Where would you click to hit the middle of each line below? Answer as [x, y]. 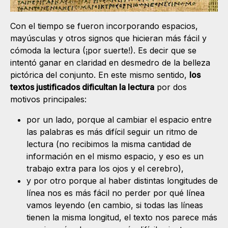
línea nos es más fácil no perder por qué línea [116, 193]
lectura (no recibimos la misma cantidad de [109, 144]
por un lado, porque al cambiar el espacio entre [119, 119]
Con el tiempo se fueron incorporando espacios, [104, 26]
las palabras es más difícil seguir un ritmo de [112, 132]
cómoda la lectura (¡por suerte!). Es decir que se [103, 50]
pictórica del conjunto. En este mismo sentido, [100, 75]
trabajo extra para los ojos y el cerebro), [105, 168]
